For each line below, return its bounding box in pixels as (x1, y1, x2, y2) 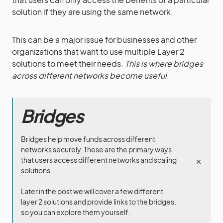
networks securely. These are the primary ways (21, 145, 172, 154)
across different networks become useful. (12, 70, 169, 81)
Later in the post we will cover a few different (21, 187, 163, 196)
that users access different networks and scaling (21, 155, 177, 164)
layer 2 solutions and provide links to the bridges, (21, 197, 176, 206)
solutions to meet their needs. (12, 58, 125, 69)
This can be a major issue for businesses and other (12, 34, 197, 45)
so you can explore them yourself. (21, 208, 130, 217)
